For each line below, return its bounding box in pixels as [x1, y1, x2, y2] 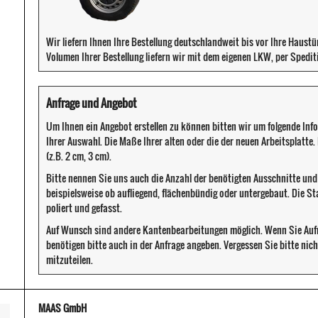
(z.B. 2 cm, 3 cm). [46, 148, 111, 164]
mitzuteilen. [46, 252, 93, 268]
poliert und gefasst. [46, 200, 122, 216]
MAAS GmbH [38, 300, 87, 315]
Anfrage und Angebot [46, 94, 136, 112]
